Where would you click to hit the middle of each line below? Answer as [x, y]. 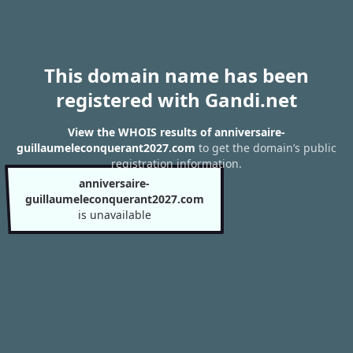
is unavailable [114, 215]
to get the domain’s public [266, 148]
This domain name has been [176, 75]
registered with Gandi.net [176, 100]
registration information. [176, 164]
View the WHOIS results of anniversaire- [176, 132]
